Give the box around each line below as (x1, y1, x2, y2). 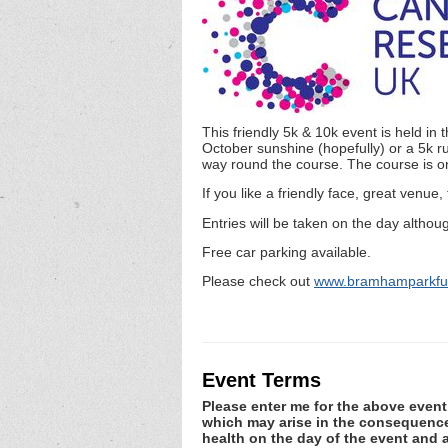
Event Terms (202, 368, 321, 391)
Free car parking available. (202, 243, 371, 260)
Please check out (202, 273, 314, 290)
